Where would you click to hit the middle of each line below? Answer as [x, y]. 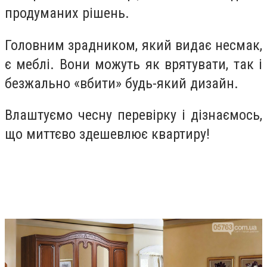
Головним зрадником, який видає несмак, [133, 45]
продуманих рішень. [67, 13]
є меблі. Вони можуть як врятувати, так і [133, 64]
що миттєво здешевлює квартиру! [107, 134]
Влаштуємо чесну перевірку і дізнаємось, [133, 115]
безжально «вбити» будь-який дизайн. [122, 83]
